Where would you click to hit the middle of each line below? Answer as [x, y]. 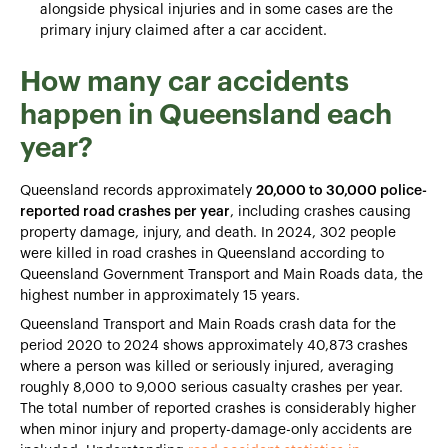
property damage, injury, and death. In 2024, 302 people [208, 232]
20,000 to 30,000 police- [341, 190]
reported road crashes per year [125, 211]
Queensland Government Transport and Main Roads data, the [221, 274]
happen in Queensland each [206, 114]
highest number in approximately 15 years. [160, 295]
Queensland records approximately [138, 190]
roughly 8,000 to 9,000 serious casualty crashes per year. [211, 387]
